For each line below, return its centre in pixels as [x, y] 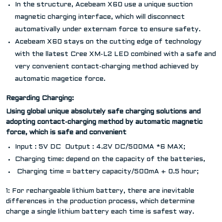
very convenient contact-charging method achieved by [107, 66]
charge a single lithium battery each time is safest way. [100, 212]
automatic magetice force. [60, 79]
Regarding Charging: [40, 98]
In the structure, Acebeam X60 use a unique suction [104, 4]
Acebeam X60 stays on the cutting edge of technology [108, 42]
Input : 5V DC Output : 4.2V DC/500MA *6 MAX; [100, 147]
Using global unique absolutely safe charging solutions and [103, 111]
